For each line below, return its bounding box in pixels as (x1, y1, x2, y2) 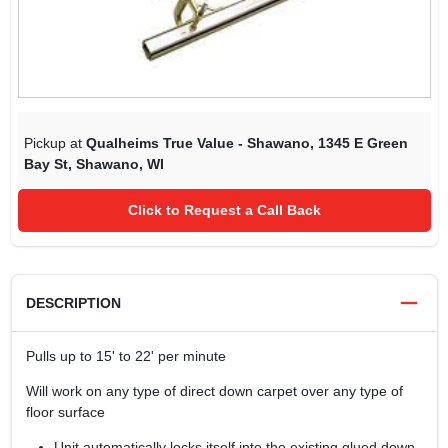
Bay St (23, 155, 68, 172)
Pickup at (23, 134, 86, 151)
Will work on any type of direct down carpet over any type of (25, 382, 403, 399)
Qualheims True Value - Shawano (85, 134, 310, 151)
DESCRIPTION (25, 294, 121, 311)
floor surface (25, 403, 105, 420)
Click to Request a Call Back (127, 202, 321, 218)
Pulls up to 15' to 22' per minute (25, 347, 226, 364)
